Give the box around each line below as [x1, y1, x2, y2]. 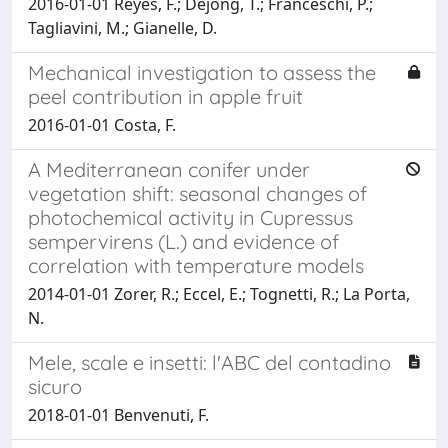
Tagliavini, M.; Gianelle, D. [28, 16, 217, 39]
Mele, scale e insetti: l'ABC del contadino [28, 349, 391, 375]
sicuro [28, 373, 82, 399]
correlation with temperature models [28, 252, 364, 278]
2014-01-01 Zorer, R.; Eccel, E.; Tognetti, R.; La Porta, [28, 282, 410, 305]
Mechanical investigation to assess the [28, 59, 376, 85]
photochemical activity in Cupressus [28, 204, 353, 230]
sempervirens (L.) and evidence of [28, 228, 339, 254]
